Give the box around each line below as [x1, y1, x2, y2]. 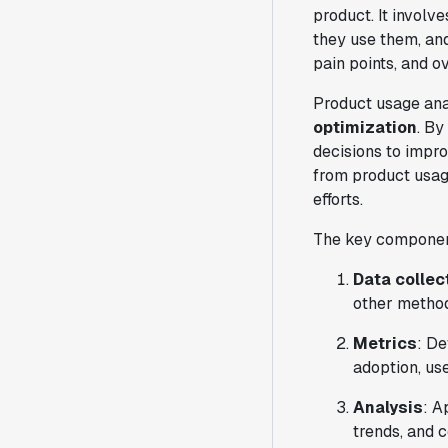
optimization [313, 117, 417, 138]
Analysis [353, 397, 423, 418]
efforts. [313, 189, 363, 210]
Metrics [353, 333, 417, 354]
